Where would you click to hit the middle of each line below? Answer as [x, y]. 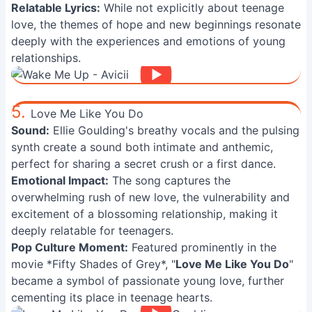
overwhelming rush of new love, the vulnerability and [150, 197]
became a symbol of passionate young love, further [148, 281]
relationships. [46, 58]
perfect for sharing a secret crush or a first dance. [143, 164]
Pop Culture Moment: [70, 247]
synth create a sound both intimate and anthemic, [142, 147]
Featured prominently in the [202, 247]
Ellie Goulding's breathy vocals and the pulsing [174, 130]
